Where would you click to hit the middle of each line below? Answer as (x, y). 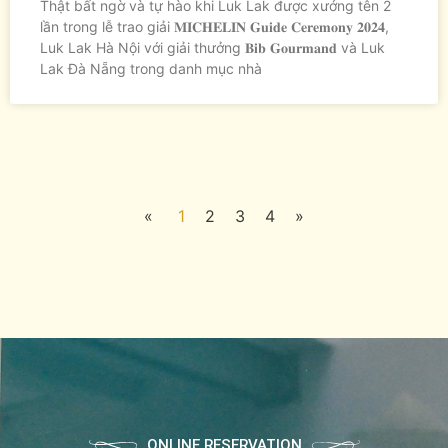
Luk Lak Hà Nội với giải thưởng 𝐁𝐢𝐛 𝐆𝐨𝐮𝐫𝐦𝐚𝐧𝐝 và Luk (212, 47)
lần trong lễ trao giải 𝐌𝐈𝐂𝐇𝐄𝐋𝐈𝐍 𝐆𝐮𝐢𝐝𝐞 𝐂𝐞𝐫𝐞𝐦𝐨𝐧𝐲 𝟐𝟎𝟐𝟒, (214, 26)
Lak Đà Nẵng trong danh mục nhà (151, 68)
